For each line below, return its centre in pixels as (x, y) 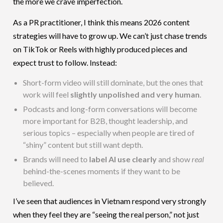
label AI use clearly (123, 159)
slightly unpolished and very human (135, 94)
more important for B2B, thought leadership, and (106, 120)
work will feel (47, 94)
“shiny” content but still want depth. (83, 144)
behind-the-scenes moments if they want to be (102, 171)
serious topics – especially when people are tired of (109, 132)
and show (174, 159)
